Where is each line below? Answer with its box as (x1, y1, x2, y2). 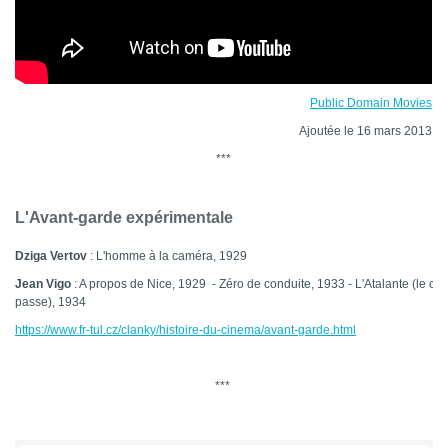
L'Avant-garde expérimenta (15, 209, 220, 227)
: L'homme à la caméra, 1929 (87, 249, 247, 264)
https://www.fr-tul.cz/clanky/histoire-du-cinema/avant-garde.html (15, 323, 356, 338)
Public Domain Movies (310, 96, 432, 111)
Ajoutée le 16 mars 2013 (299, 124, 432, 139)
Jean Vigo (15, 277, 74, 292)
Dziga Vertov (15, 249, 87, 264)
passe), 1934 (15, 295, 86, 310)
